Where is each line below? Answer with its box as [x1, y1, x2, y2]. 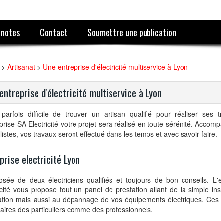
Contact [39, 25, 68, 38]
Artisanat [7, 62, 35, 72]
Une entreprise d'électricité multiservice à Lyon [43, 62, 188, 72]
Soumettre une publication [87, 25, 177, 38]
